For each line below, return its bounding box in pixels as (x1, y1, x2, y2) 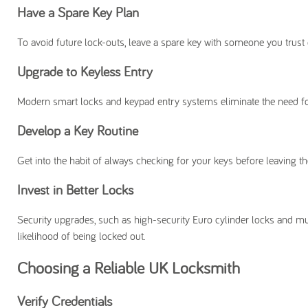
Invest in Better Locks (17, 181, 133, 198)
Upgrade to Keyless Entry (17, 63, 153, 80)
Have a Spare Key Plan (17, 3, 139, 21)
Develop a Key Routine (17, 122, 138, 139)
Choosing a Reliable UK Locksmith (17, 257, 240, 278)
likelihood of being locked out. (17, 229, 146, 243)
